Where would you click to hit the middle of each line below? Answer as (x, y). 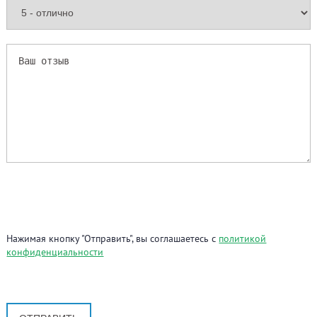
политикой (243, 239)
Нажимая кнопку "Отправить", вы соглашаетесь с (113, 239)
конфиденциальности (55, 252)
